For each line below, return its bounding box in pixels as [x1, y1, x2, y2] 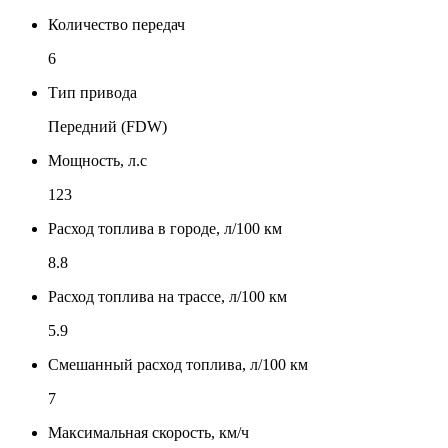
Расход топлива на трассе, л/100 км [48, 287, 287, 305]
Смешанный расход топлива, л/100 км [48, 355, 308, 373]
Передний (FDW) [48, 117, 167, 135]
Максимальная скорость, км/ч [48, 423, 249, 441]
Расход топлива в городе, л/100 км [48, 219, 282, 237]
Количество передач [48, 15, 185, 33]
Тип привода [48, 83, 137, 101]
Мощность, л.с [48, 151, 147, 169]
